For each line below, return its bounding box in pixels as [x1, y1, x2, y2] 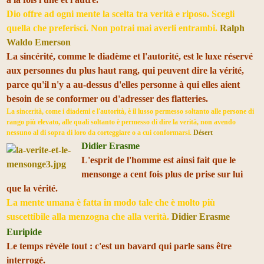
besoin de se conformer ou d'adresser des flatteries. [6, 93, 208, 104]
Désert [193, 128, 213, 137]
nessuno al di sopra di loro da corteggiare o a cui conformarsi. [6, 128, 193, 137]
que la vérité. [6, 183, 58, 193]
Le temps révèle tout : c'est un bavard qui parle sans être [6, 240, 232, 251]
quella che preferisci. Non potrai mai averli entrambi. [6, 22, 220, 33]
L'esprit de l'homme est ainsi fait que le [81, 154, 236, 165]
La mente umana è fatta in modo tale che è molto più [6, 197, 215, 207]
